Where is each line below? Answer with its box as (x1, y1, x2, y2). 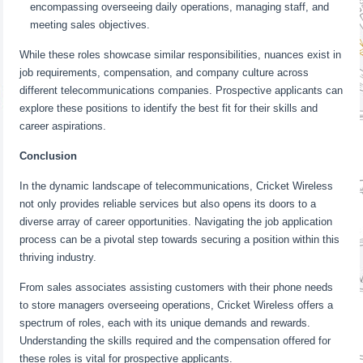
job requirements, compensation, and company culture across (19, 66, 310, 79)
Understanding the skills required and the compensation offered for (19, 335, 331, 347)
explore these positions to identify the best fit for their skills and (19, 102, 318, 114)
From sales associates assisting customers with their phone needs (19, 281, 334, 293)
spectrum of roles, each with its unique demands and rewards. (19, 317, 311, 329)
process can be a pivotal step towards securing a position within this (19, 233, 340, 246)
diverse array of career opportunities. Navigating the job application (19, 216, 333, 228)
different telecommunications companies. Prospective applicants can (19, 84, 344, 96)
